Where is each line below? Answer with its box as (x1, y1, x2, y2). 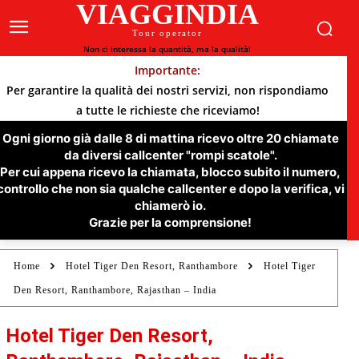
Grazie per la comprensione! (89, 215, 252, 230)
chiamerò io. (135, 198, 206, 213)
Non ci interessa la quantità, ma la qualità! (83, 43, 252, 54)
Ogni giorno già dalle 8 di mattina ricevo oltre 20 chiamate (2, 131, 339, 146)
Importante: (135, 63, 200, 78)
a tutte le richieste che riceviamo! (75, 103, 260, 118)
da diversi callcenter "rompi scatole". (63, 147, 277, 163)
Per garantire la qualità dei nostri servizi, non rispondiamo (6, 83, 329, 98)
